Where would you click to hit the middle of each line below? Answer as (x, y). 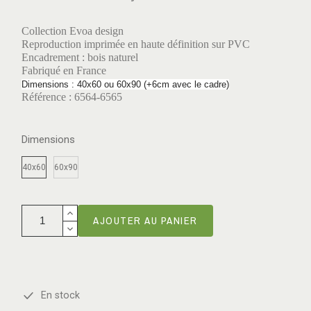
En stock (58, 296)
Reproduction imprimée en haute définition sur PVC (136, 44)
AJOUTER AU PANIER (145, 220)
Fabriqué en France (64, 70)
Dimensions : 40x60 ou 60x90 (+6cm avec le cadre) (125, 84)
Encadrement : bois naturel (80, 57)
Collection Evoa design (73, 31)
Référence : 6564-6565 (72, 96)
